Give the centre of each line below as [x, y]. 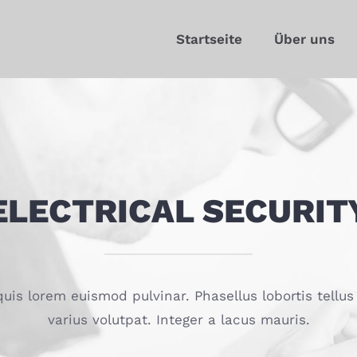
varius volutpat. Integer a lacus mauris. [178, 320]
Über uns [304, 39]
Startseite [209, 39]
